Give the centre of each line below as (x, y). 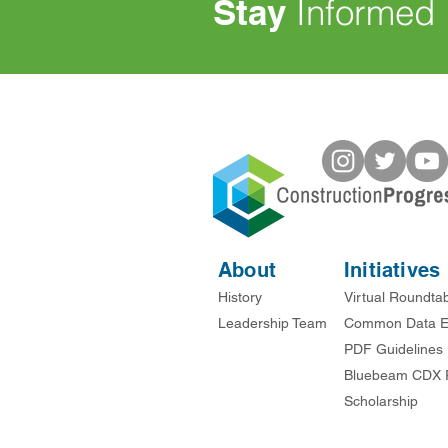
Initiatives (392, 270)
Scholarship (381, 401)
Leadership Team (272, 323)
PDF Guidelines (393, 349)
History (240, 297)
